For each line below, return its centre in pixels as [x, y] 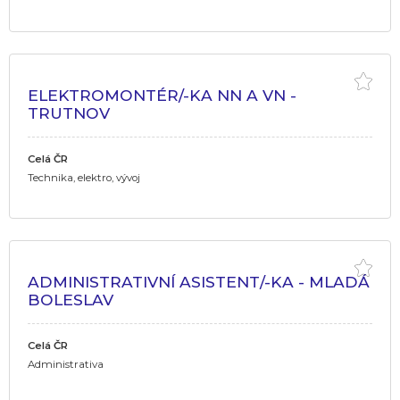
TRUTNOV [69, 112]
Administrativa [66, 364]
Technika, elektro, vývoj [84, 177]
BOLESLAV [71, 299]
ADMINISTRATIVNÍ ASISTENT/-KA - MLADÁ [199, 281]
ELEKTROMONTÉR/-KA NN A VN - [162, 95]
